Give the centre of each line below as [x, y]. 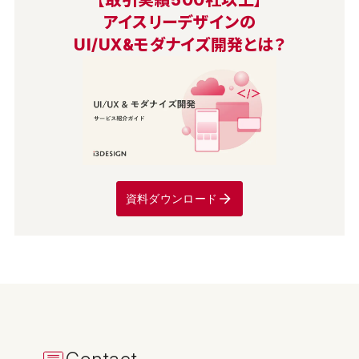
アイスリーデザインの [179, 22]
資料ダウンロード [171, 198]
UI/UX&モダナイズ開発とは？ [179, 44]
